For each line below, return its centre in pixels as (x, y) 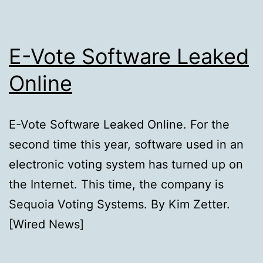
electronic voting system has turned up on (126, 164)
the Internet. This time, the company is (116, 184)
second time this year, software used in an (126, 144)
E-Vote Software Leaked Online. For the (119, 124)
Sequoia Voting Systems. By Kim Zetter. (119, 204)
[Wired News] (46, 224)
